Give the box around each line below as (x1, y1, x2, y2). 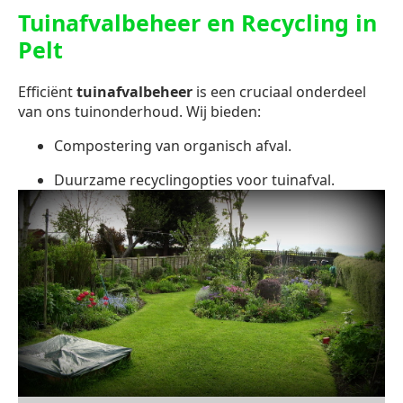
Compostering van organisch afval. (54, 136, 291, 157)
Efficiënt (18, 82, 76, 103)
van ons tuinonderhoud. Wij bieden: (18, 102, 261, 122)
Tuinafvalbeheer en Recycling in (18, 7, 377, 39)
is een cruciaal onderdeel (193, 82, 366, 103)
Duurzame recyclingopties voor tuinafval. (54, 170, 335, 191)
